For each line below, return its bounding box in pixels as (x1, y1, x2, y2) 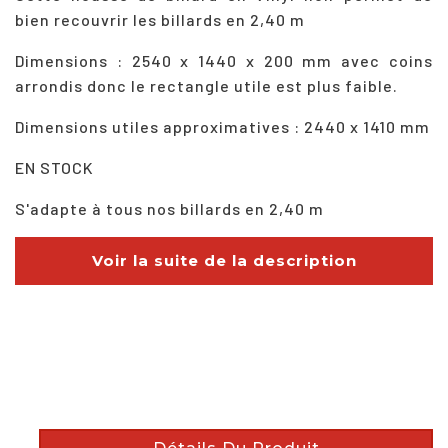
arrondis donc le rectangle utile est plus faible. (15, 75, 398, 95)
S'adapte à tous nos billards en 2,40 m (15, 198, 324, 218)
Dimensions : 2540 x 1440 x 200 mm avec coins (15, 50, 433, 70)
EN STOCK (15, 157, 94, 177)
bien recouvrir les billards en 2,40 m (15, 9, 305, 29)
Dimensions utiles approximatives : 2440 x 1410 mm (15, 116, 430, 136)
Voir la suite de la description (91, 250, 357, 270)
